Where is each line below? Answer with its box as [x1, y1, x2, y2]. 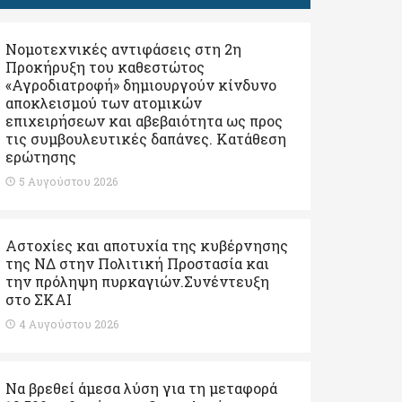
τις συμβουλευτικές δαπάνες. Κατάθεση [5, 129, 286, 148]
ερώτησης [5, 147, 76, 166]
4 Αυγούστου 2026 [19, 317, 118, 331]
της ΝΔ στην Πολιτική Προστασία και [5, 254, 269, 273]
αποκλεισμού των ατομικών [5, 93, 202, 112]
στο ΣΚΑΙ [5, 290, 72, 309]
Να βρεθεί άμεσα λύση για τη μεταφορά [5, 379, 277, 398]
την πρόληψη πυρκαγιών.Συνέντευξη [5, 272, 269, 291]
